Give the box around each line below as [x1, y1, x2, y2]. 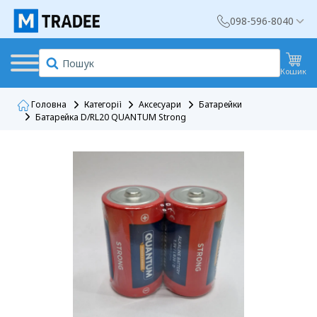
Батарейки [199, 98, 242, 111]
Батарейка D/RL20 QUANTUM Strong [35, 110, 186, 123]
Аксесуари [139, 98, 181, 111]
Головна [29, 98, 67, 111]
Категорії [84, 98, 121, 111]
